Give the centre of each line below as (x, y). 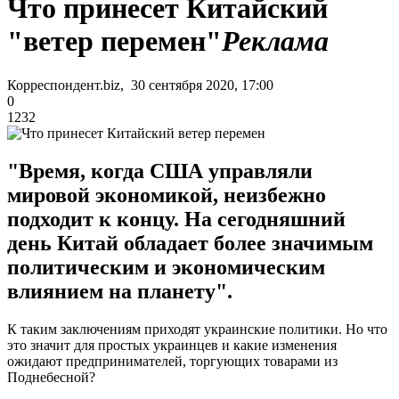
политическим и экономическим (166, 267)
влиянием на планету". (120, 291)
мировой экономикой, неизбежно (167, 195)
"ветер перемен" (114, 41)
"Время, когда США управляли (160, 171)
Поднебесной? (51, 377)
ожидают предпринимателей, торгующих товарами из (172, 361)
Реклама (275, 41)
